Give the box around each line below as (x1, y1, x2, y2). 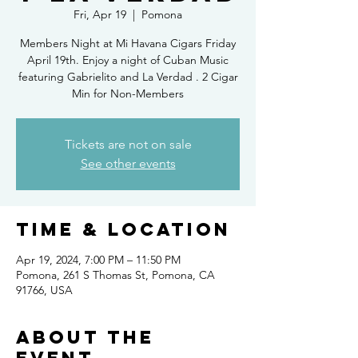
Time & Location (16, 217, 231, 241)
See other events (80, 155, 176, 171)
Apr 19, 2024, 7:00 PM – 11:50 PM (16, 252, 181, 267)
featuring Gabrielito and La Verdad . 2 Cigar (18, 69, 238, 84)
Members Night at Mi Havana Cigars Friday (20, 35, 236, 50)
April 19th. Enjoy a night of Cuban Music (27, 52, 229, 67)
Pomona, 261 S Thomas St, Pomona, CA (16, 267, 215, 282)
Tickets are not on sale (64, 136, 192, 152)
